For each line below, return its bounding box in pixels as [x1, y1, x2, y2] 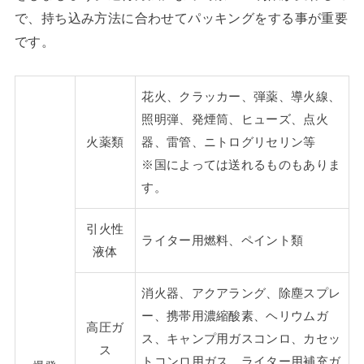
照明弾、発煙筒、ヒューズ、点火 [141, 112, 328, 126]
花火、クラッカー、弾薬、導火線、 [141, 89, 341, 103]
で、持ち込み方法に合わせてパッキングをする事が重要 [14, 11, 349, 26]
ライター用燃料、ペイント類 [141, 233, 304, 247]
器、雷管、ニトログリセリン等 [141, 135, 316, 149]
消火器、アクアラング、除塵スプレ [141, 286, 341, 300]
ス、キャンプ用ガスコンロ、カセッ [141, 331, 341, 345]
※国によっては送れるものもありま [141, 158, 341, 171]
